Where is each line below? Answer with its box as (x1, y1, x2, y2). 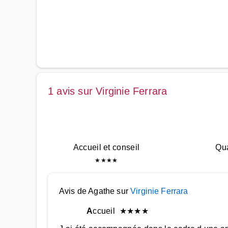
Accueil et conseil (73, 143, 140, 152)
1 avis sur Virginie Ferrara (48, 85, 167, 97)
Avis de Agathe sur (59, 187, 131, 195)
